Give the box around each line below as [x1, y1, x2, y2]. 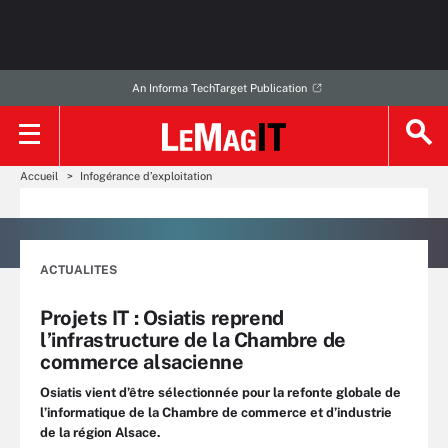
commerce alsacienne [40, 350, 244, 374]
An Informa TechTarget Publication [131, 82, 307, 94]
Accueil [20, 170, 58, 182]
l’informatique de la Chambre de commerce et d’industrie [40, 405, 392, 420]
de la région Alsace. [40, 425, 161, 440]
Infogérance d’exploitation [80, 170, 212, 182]
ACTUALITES [40, 263, 117, 277]
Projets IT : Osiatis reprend [40, 306, 284, 330]
